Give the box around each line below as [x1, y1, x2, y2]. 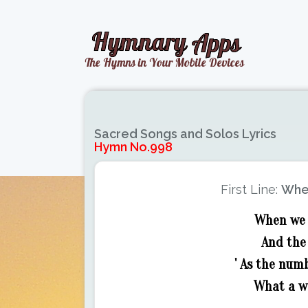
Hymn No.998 [94, 140, 173, 154]
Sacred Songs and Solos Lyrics [94, 126, 276, 141]
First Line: [220, 182, 281, 197]
